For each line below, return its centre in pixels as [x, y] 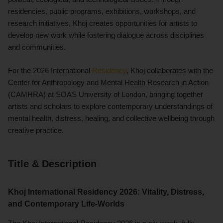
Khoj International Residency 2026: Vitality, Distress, [106, 192]
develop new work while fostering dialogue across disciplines [106, 35]
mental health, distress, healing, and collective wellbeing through [111, 118]
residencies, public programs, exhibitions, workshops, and [102, 11]
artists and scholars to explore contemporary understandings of [110, 106]
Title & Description [52, 164]
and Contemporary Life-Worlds [66, 204]
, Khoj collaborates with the [170, 70]
